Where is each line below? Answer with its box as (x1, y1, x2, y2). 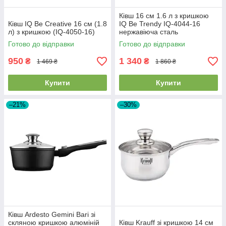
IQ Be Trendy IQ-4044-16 (119, 20, 200, 28)
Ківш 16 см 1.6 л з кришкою (119, 12, 209, 20)
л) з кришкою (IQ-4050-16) (8, 28, 95, 36)
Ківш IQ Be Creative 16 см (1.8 (8, 20, 107, 28)
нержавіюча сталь (119, 28, 178, 36)
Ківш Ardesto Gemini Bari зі (8, 210, 95, 218)
